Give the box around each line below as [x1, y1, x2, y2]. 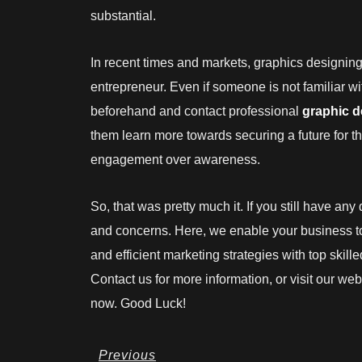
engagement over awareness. [90, 152, 263, 166]
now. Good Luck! [90, 296, 186, 310]
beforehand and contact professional [90, 103, 302, 118]
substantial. [90, 8, 156, 23]
